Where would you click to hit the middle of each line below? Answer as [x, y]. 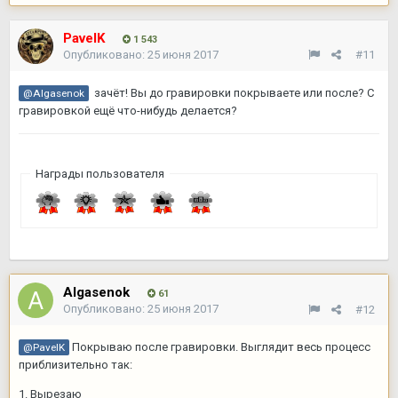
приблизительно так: [77, 365]
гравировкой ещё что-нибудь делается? [128, 110]
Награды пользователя [99, 173]
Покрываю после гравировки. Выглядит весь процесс [220, 347]
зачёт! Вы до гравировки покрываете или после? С [231, 92]
